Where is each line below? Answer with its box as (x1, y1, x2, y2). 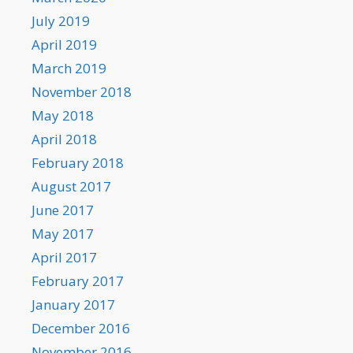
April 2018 (32, 130, 97, 149)
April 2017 (32, 248, 97, 267)
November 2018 (32, 83, 132, 102)
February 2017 (32, 272, 124, 291)
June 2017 (32, 201, 94, 220)
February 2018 (32, 154, 124, 173)
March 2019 (32, 59, 106, 78)
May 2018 (32, 106, 94, 125)
